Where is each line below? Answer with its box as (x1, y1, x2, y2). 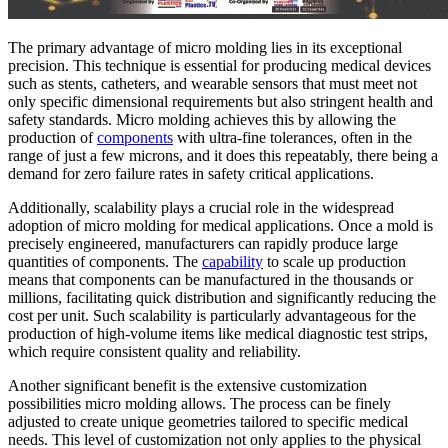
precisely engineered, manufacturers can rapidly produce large (8, 235, 398, 253)
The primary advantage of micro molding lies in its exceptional (8, 39, 402, 57)
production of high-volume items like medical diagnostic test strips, (8, 325, 428, 343)
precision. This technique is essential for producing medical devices (8, 57, 431, 75)
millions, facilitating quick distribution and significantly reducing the (8, 289, 436, 307)
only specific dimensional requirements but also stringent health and (8, 93, 433, 111)
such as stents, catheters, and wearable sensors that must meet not (8, 75, 417, 93)
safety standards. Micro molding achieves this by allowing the (8, 111, 396, 129)
